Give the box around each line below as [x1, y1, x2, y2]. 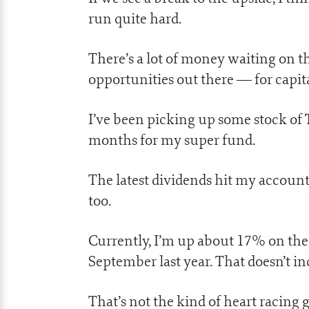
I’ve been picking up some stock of [88, 110, 305, 128]
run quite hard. [88, 9, 181, 28]
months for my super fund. [88, 130, 255, 149]
